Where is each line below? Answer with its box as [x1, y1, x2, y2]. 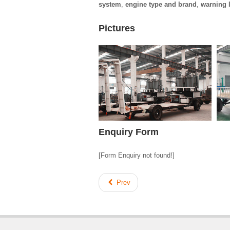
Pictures [99, 23, 135, 33]
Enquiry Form [99, 126, 159, 137]
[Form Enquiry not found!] [99, 151, 175, 159]
